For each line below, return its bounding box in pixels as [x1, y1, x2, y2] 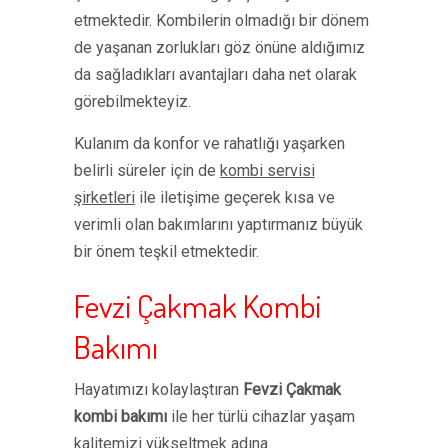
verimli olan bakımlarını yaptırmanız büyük [74, 215, 363, 234]
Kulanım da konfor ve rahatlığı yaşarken [74, 134, 345, 153]
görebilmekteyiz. [74, 92, 191, 111]
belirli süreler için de [74, 161, 220, 180]
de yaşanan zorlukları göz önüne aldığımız [74, 38, 365, 57]
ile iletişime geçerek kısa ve [135, 188, 335, 207]
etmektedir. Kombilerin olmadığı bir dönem [74, 11, 369, 30]
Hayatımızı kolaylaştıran [74, 380, 243, 399]
